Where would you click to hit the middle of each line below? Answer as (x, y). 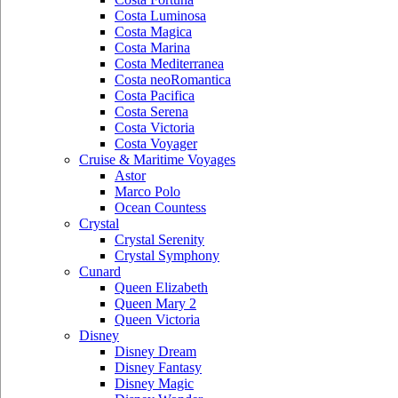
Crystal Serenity (159, 239)
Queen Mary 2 (155, 303)
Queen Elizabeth (161, 287)
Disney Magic (154, 383)
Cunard (100, 271)
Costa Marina (152, 48)
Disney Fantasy (158, 367)
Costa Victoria (155, 127)
